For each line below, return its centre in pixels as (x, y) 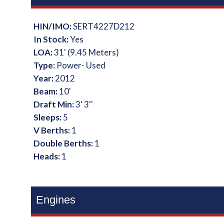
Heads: (48, 156)
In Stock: (52, 39)
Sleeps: (48, 117)
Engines (56, 200)
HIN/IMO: (53, 26)
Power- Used (81, 65)
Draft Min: (55, 104)
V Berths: (53, 130)
